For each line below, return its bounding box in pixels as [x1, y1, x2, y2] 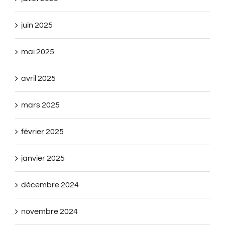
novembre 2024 [21, 207, 78, 215]
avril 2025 [21, 74, 56, 82]
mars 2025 [21, 100, 60, 109]
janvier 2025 [21, 154, 65, 162]
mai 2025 [21, 47, 54, 56]
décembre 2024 [21, 180, 79, 189]
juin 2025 [21, 21, 53, 29]
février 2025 [21, 127, 64, 136]
